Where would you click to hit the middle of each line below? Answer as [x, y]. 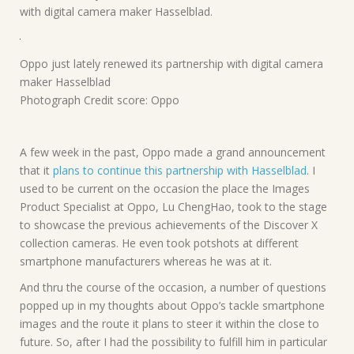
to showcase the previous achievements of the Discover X [169, 224]
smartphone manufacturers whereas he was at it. [146, 261]
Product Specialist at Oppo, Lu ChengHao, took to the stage [173, 206]
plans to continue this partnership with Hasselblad [180, 170]
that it [36, 170]
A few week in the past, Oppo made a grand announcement [173, 152]
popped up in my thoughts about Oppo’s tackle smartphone [172, 305]
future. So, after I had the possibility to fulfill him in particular [173, 341]
